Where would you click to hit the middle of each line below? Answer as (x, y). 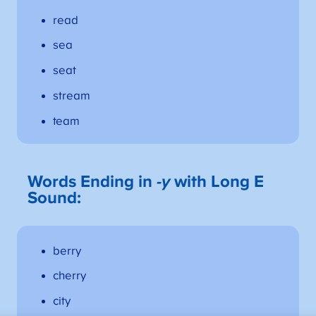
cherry (69, 276)
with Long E (217, 182)
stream (71, 96)
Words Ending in (92, 182)
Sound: (55, 199)
